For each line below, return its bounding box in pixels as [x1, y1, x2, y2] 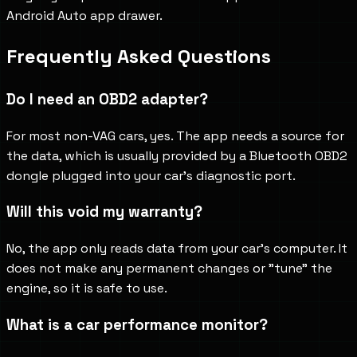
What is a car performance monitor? [6, 315, 268, 334]
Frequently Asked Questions [6, 44, 271, 69]
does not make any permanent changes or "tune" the [6, 260, 332, 277]
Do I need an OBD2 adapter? [6, 89, 208, 108]
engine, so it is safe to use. [6, 280, 167, 297]
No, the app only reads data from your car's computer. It [6, 240, 347, 257]
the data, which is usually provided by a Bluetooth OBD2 [6, 147, 347, 164]
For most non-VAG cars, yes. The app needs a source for [6, 127, 344, 144]
